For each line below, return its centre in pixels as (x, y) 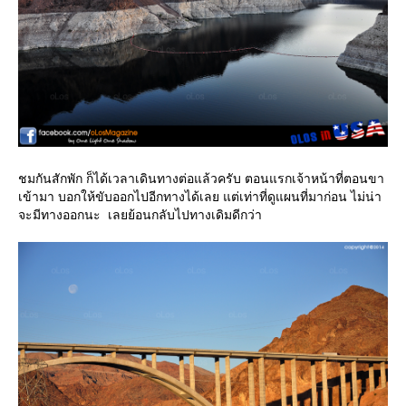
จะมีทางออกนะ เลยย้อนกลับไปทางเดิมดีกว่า (140, 214)
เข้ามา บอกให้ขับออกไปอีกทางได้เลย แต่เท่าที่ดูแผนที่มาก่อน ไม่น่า (200, 196)
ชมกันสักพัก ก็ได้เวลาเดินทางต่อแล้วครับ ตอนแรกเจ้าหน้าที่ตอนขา (201, 178)
